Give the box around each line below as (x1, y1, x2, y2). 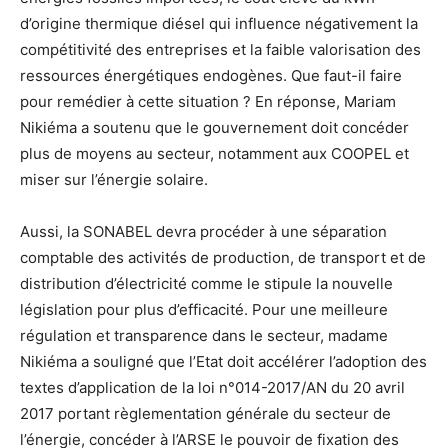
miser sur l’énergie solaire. (20, 170, 208, 190)
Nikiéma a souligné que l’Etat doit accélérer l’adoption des (20, 352, 427, 372)
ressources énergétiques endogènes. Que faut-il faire (20, 66, 402, 86)
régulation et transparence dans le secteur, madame (20, 326, 388, 346)
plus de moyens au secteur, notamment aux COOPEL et (20, 144, 409, 164)
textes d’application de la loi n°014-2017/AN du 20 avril (20, 378, 405, 398)
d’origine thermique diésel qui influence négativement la (20, 14, 418, 34)
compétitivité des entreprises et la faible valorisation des (20, 40, 421, 60)
